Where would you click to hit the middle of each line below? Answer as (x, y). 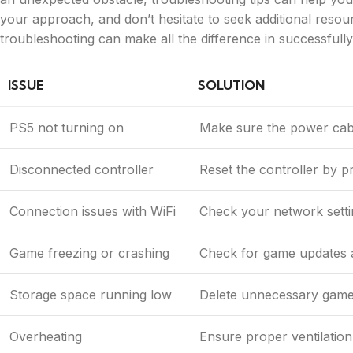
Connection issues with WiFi (93, 211)
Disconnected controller (82, 169)
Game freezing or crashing (89, 253)
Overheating (46, 336)
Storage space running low (91, 294)
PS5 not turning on (67, 127)
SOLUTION (231, 85)
